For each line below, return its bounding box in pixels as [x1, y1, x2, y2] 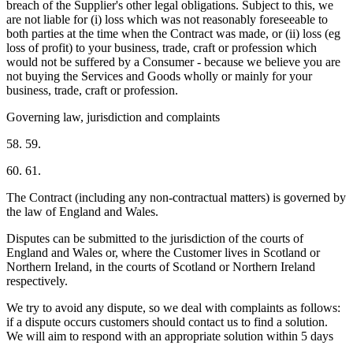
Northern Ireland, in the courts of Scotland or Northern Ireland [6, 259, 315, 273]
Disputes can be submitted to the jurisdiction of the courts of [6, 231, 303, 245]
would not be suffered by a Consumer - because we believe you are [6, 54, 340, 69]
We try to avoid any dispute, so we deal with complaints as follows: [6, 300, 340, 314]
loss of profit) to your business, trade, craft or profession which [6, 40, 317, 54]
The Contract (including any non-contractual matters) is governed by [6, 190, 346, 204]
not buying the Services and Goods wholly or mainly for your [6, 69, 312, 83]
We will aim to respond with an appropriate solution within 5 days [6, 329, 333, 343]
